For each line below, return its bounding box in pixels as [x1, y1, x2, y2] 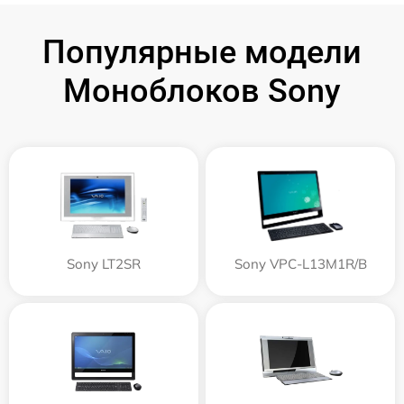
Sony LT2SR [67, 254, 141, 272]
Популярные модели [42, 32, 362, 71]
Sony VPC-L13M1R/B [234, 254, 367, 272]
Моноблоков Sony [63, 71, 341, 110]
